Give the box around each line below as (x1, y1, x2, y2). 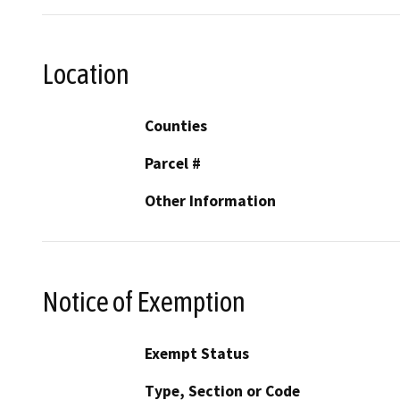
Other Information (145, 191, 276, 212)
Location (42, 57, 129, 90)
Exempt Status (145, 343, 249, 363)
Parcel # (145, 154, 201, 174)
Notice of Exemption (42, 285, 246, 318)
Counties (145, 116, 207, 137)
